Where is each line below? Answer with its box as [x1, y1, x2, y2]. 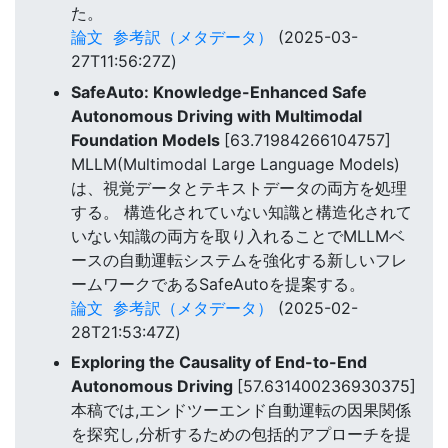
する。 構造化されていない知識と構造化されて [71, 201, 412, 222]
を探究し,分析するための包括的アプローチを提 [71, 423, 411, 444]
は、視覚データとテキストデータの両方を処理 [71, 177, 407, 198]
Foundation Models [71, 129, 224, 150]
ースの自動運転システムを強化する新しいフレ [71, 249, 407, 270]
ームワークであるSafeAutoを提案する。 [71, 273, 365, 294]
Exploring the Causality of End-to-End [71, 351, 367, 372]
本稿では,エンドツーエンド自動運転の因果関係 [71, 399, 411, 420]
